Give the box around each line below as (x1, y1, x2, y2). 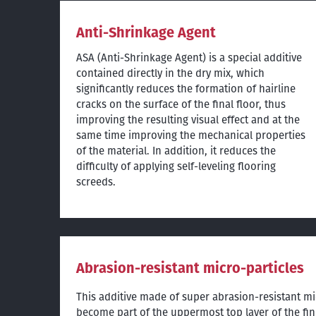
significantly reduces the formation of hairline (76, 80, 296, 96)
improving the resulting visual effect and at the (76, 111, 300, 127)
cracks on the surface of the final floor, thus (76, 96, 286, 111)
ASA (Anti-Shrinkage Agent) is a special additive (76, 49, 302, 65)
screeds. (76, 174, 116, 189)
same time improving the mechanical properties (76, 127, 305, 142)
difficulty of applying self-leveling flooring (76, 158, 276, 174)
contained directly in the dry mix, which (76, 65, 265, 80)
